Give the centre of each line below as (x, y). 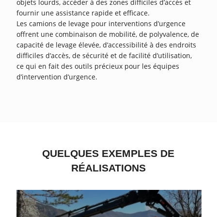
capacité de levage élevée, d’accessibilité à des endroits (106, 45)
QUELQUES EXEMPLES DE (108, 153)
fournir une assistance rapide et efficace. (83, 13)
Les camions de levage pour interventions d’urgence (101, 24)
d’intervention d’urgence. (57, 77)
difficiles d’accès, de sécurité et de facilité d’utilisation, (104, 56)
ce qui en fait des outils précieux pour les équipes (98, 66)
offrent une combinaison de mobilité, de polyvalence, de (108, 34)
